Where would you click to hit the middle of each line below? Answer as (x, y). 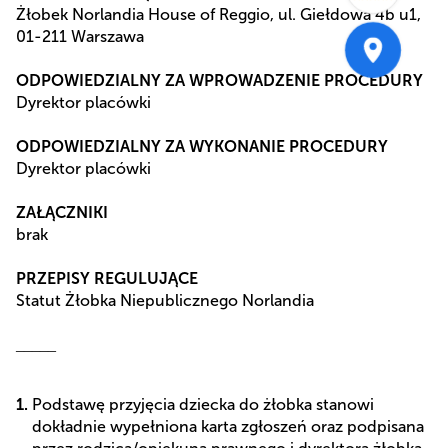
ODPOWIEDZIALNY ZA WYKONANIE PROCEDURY (202, 146)
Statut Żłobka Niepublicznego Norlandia (165, 300)
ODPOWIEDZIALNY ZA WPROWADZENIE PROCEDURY (219, 80)
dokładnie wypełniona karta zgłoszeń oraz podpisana (228, 426)
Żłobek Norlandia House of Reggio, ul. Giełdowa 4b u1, (218, 14)
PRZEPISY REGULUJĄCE (107, 278)
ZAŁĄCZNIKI (62, 212)
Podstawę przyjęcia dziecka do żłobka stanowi (203, 404)
